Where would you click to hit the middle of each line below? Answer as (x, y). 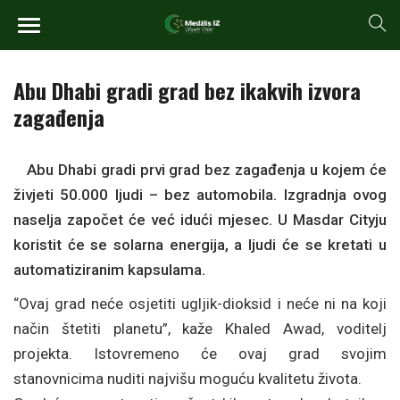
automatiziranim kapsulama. (109, 270)
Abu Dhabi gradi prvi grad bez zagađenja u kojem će (200, 170)
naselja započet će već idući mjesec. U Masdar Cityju (200, 220)
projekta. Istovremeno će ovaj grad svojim (200, 354)
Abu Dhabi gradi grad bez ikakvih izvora (187, 90)
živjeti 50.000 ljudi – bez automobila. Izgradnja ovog (200, 195)
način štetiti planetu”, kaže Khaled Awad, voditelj (200, 329)
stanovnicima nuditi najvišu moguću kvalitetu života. (187, 379)
